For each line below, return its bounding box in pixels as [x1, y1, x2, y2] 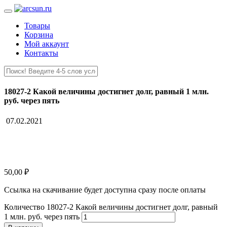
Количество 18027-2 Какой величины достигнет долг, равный [4, 202, 218, 211]
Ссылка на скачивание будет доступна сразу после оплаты [4, 185, 206, 194]
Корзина [24, 30, 53, 39]
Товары [24, 21, 50, 30]
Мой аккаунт [24, 40, 69, 48]
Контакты [24, 49, 58, 57]
